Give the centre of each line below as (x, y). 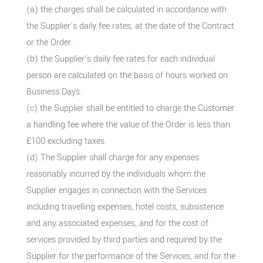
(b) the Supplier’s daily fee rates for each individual (120, 59)
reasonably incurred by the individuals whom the (116, 174)
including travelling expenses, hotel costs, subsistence (125, 207)
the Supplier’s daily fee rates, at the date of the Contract (130, 26)
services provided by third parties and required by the (124, 240)
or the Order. (49, 42)
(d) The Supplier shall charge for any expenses (112, 157)
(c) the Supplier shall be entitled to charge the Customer (130, 108)
